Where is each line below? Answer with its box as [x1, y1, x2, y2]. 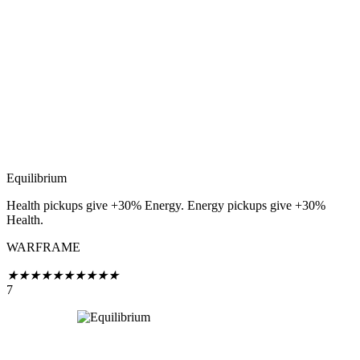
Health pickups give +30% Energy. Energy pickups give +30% [6, 198, 325, 213]
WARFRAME [6, 240, 80, 255]
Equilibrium [6, 171, 67, 186]
